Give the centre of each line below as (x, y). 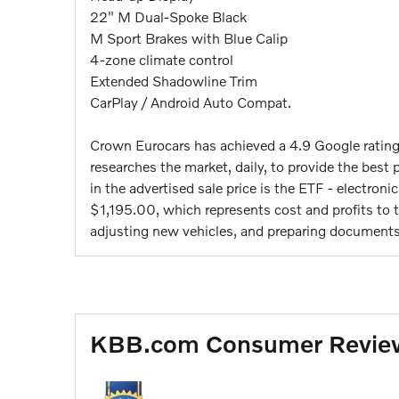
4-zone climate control (162, 59)
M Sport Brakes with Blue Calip (189, 37)
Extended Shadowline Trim (174, 80)
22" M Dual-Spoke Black (168, 16)
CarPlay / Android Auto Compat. (191, 102)
